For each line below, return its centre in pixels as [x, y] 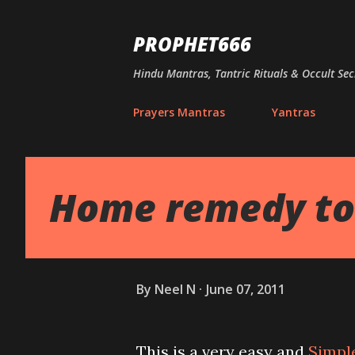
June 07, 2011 [246, 289]
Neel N [175, 289]
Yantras [294, 112]
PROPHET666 [192, 44]
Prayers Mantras [179, 112]
